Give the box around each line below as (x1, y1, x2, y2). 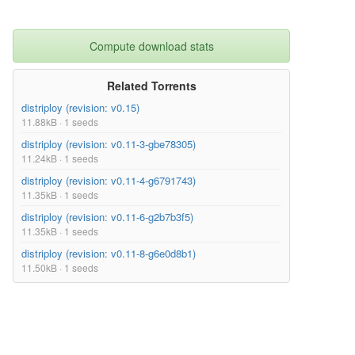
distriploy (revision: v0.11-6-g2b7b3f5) (21, 209, 193, 225)
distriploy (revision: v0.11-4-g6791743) (21, 173, 196, 189)
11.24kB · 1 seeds (21, 151, 98, 166)
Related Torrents (106, 78, 197, 94)
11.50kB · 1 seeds (21, 261, 98, 275)
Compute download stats (89, 38, 214, 55)
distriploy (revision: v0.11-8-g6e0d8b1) (21, 246, 196, 261)
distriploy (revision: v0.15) (21, 100, 139, 116)
